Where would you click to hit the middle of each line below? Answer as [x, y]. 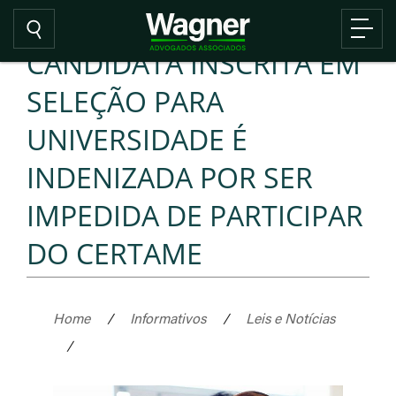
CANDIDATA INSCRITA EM [194, 63]
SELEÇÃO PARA [125, 101]
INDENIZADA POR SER [170, 177]
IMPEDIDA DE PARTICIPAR [195, 215]
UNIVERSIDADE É [137, 139]
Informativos [168, 318]
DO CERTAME [114, 253]
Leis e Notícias [290, 318]
